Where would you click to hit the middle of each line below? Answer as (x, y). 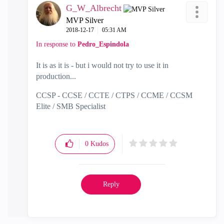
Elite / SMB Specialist (71, 106)
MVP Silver (85, 20)
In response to (57, 44)
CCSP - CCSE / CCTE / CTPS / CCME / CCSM (114, 95)
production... (56, 76)
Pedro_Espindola (103, 44)
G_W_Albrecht (94, 8)
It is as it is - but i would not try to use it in (102, 65)
